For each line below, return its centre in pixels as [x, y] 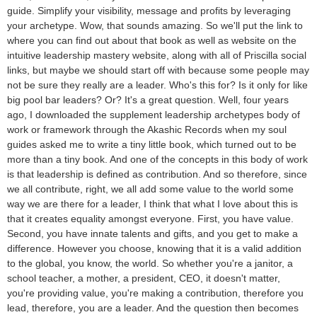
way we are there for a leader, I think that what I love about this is [152, 204]
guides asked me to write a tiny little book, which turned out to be [152, 145]
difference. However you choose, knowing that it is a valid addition [154, 249]
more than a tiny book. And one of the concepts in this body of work [157, 160]
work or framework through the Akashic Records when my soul [147, 130]
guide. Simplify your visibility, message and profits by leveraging [149, 11]
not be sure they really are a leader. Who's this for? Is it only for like [157, 85]
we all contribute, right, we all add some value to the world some [150, 189]
